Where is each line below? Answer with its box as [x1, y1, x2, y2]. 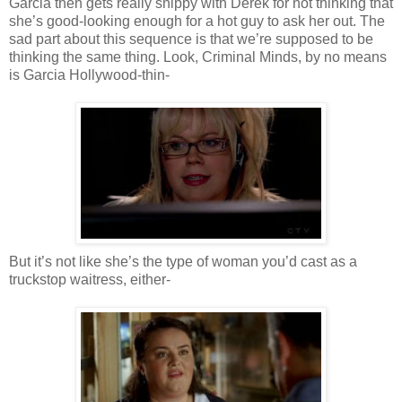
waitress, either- [66, 271, 170, 287]
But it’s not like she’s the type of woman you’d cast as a [9, 253, 357, 269]
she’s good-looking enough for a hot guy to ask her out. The [9, 13, 385, 29]
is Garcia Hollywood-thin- [9, 66, 170, 83]
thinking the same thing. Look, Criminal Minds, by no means [9, 48, 387, 65]
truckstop [9, 271, 66, 287]
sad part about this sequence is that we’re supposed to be [9, 31, 373, 47]
